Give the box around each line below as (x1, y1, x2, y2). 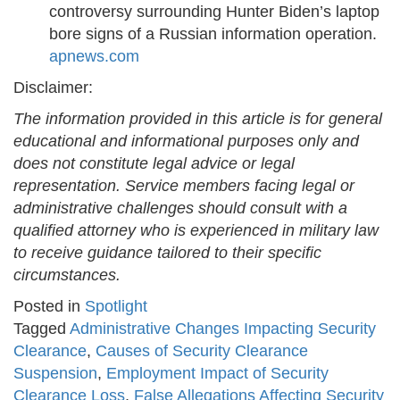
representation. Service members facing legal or (13, 177, 354, 196)
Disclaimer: (13, 79, 93, 97)
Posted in (13, 297, 85, 316)
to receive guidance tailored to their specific (13, 244, 321, 262)
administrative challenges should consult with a (13, 199, 347, 218)
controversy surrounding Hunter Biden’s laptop (49, 3, 379, 21)
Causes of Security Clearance (96, 342, 308, 361)
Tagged (13, 320, 70, 338)
